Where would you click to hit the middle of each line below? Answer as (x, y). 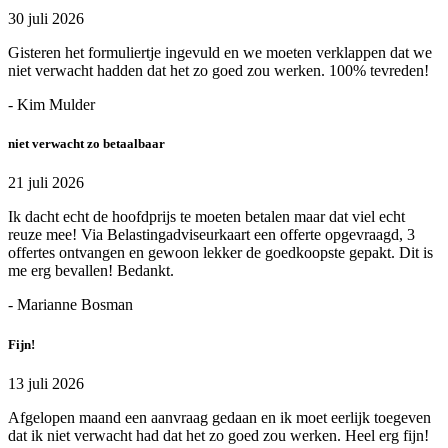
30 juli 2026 (46, 19)
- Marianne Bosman (70, 305)
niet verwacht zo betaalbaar (86, 144)
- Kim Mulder (51, 105)
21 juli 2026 (46, 183)
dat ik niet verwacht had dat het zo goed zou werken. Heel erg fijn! (218, 435)
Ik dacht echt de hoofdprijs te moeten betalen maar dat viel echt (206, 217)
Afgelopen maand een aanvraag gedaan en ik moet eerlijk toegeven (219, 417)
